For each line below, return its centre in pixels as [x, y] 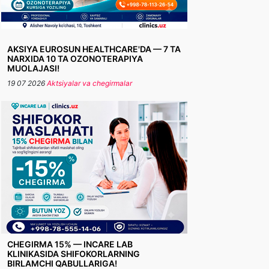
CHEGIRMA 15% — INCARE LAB [70, 244]
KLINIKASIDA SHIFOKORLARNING [74, 254]
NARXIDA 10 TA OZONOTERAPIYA [75, 59]
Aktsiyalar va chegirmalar [89, 83]
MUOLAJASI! [33, 68]
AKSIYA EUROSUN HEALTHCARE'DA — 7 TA [94, 49]
